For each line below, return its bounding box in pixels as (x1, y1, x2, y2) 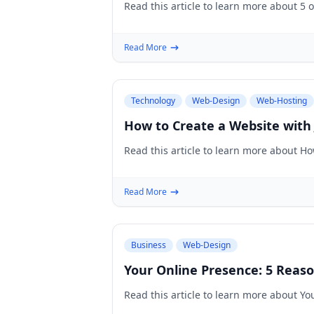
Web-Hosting (257, 95, 307, 107)
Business (131, 239, 166, 251)
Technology (131, 95, 175, 107)
